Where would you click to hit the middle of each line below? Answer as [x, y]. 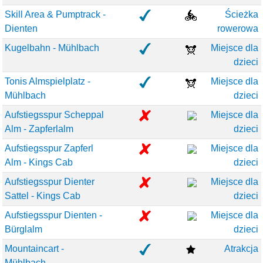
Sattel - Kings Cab [43, 196]
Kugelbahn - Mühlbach [52, 48]
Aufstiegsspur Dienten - [54, 215]
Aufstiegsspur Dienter [50, 182]
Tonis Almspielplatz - [48, 81]
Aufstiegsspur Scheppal [55, 115]
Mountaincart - [35, 249]
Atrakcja [241, 249]
